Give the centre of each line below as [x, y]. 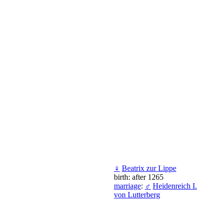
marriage [127, 186]
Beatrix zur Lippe [149, 168]
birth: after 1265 [139, 177]
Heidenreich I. [175, 186]
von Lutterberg [137, 194]
